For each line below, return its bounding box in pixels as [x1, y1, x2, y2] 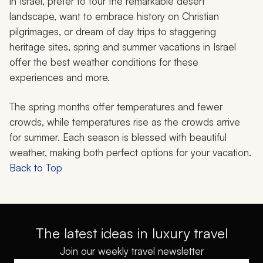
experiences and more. [9, 71, 110, 84]
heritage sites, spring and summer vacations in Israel [9, 41, 236, 53]
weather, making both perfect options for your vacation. [9, 146, 251, 159]
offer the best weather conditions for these [9, 56, 198, 69]
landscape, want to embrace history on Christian [9, 10, 219, 23]
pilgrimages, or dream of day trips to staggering [9, 25, 216, 38]
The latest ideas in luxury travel [35, 224, 228, 242]
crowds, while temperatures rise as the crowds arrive [9, 116, 240, 129]
